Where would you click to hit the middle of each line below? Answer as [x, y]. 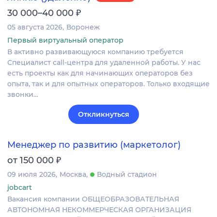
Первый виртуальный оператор [65, 40]
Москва [73, 174]
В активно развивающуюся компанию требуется [95, 52]
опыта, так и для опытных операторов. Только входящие [108, 84]
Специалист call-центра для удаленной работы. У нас [104, 62]
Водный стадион [127, 174]
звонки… [23, 94]
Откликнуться [104, 114]
